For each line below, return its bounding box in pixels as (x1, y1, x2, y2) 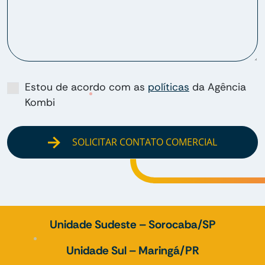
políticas (148, 80, 189, 93)
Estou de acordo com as (25, 80, 148, 93)
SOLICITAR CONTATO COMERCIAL (69, 135, 217, 148)
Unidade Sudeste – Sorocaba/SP (49, 217, 216, 232)
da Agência (189, 80, 246, 93)
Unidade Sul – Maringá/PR (66, 243, 199, 258)
